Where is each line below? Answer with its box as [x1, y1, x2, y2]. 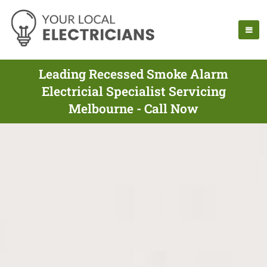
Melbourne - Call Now [69, 100, 198, 117]
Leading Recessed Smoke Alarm [39, 66, 228, 82]
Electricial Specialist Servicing [41, 83, 226, 100]
